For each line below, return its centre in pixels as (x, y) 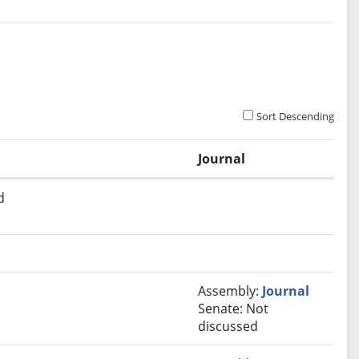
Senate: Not (234, 309)
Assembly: (230, 291)
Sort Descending (296, 117)
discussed (228, 327)
